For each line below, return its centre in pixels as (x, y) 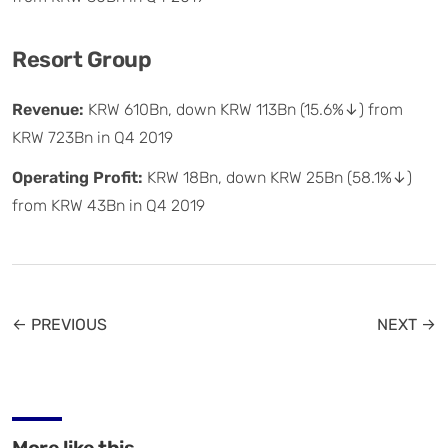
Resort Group (81, 59)
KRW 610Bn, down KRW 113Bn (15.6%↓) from (245, 109)
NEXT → (406, 324)
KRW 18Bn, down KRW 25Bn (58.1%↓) (279, 177)
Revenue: (50, 109)
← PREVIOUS (59, 324)
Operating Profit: (79, 177)
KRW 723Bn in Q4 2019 (92, 137)
